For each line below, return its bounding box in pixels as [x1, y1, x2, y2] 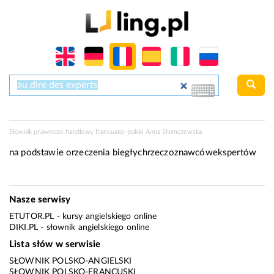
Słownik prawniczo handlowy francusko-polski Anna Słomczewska [9, 128, 202, 136]
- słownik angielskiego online [38, 223, 150, 232]
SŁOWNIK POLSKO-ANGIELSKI [9, 257, 132, 266]
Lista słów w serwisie [9, 239, 101, 249]
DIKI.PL [9, 223, 39, 232]
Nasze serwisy [9, 194, 70, 204]
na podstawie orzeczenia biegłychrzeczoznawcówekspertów [9, 148, 257, 158]
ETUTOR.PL [9, 212, 54, 221]
